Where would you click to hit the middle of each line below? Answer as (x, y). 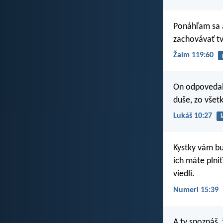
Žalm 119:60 (193, 55)
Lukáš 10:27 (193, 116)
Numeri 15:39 (196, 190)
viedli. (184, 174)
